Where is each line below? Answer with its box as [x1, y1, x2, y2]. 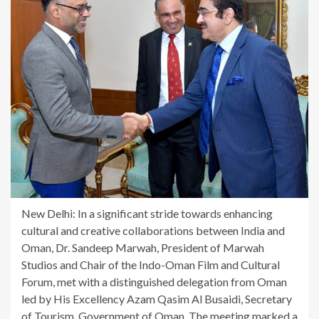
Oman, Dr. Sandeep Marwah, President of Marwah [21, 241, 264, 255]
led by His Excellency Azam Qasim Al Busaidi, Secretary [21, 292, 292, 306]
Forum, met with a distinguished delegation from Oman [21, 275, 287, 289]
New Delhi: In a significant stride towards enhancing [21, 206, 273, 221]
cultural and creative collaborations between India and [21, 224, 285, 238]
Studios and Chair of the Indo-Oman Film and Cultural [21, 258, 280, 272]
